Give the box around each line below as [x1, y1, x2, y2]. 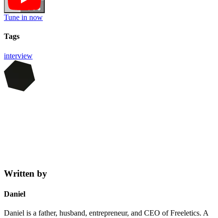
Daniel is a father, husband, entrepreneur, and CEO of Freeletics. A [4, 208, 208, 217]
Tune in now [4, 13, 43, 22]
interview [4, 51, 33, 60]
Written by [4, 168, 47, 179]
